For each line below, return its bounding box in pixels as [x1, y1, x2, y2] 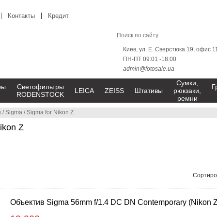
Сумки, [176, 79, 198, 87]
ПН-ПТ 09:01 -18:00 [123, 56, 176, 62]
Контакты [8, 12, 35, 19]
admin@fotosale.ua [123, 65, 174, 72]
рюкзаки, [173, 87, 201, 94]
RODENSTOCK [16, 91, 64, 98]
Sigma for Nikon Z [27, 109, 74, 116]
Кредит [48, 12, 69, 19]
